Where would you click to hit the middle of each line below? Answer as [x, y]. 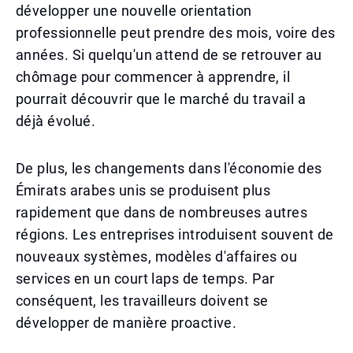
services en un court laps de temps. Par [145, 279]
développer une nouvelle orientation [134, 11]
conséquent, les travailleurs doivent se [142, 301]
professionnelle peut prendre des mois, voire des [176, 33]
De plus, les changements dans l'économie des [169, 168]
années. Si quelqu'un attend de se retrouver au [169, 55]
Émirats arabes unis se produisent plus [143, 190]
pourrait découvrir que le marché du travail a [161, 99]
